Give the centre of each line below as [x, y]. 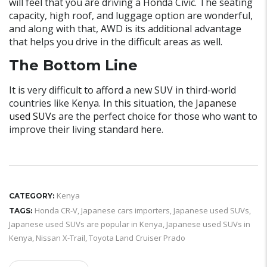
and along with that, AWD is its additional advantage [125, 29]
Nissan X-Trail [60, 238]
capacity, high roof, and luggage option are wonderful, [131, 16]
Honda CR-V [56, 211]
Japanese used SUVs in [208, 224]
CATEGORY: [32, 196]
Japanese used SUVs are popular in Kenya [86, 224]
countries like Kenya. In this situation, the [102, 103]
